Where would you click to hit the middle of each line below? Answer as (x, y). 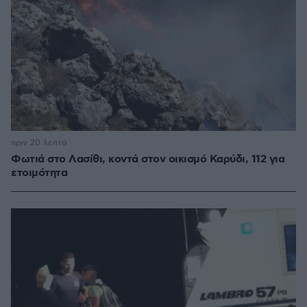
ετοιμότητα (39, 173)
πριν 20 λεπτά (39, 143)
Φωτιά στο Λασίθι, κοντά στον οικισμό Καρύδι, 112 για (148, 160)
